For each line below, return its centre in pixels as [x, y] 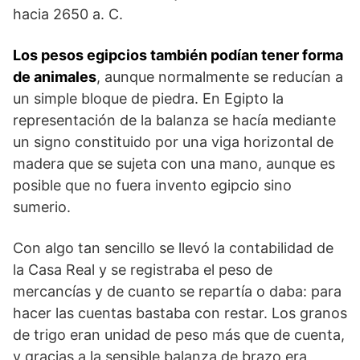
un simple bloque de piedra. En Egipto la [148, 98]
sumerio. [42, 207]
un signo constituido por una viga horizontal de [173, 141]
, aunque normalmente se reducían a [220, 76]
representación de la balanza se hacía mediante [174, 120]
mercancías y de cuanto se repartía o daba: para [177, 291]
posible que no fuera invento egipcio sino [152, 185]
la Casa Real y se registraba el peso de [143, 269]
